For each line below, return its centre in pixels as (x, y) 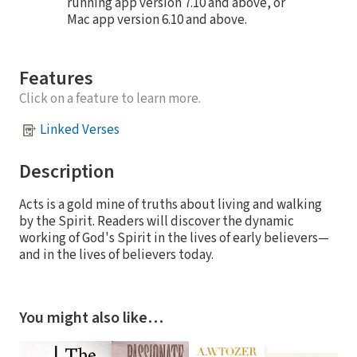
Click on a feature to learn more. (110, 98)
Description (67, 171)
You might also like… (91, 318)
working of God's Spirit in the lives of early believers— (174, 238)
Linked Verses (80, 130)
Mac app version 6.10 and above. (157, 20)
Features (56, 78)
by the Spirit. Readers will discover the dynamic (157, 221)
